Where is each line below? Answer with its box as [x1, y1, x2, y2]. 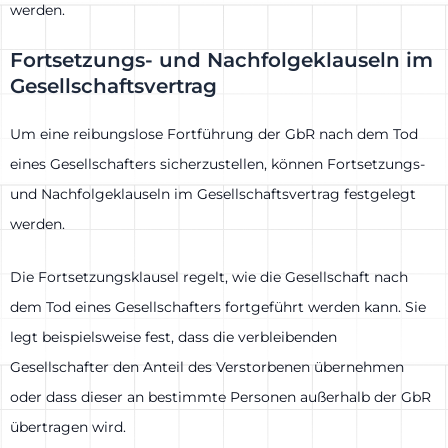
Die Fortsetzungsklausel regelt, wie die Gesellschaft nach [10, 267, 408, 286]
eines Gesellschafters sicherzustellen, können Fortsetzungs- [10, 155, 425, 174]
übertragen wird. [10, 417, 126, 436]
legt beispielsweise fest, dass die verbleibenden [10, 327, 337, 346]
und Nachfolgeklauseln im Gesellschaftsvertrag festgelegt [10, 185, 416, 204]
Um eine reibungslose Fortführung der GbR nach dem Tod [10, 125, 418, 144]
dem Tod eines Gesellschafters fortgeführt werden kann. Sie [10, 297, 426, 316]
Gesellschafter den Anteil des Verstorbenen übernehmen [10, 357, 404, 376]
